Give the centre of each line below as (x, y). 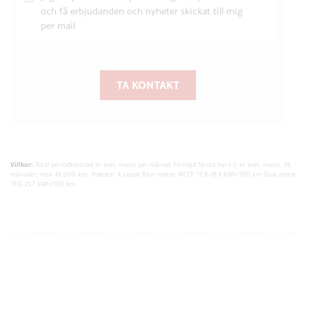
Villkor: (22, 165)
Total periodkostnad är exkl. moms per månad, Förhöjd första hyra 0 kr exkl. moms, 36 (162, 165)
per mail (58, 26)
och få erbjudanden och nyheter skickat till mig (142, 11)
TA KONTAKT (148, 85)
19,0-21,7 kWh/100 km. (43, 184)
